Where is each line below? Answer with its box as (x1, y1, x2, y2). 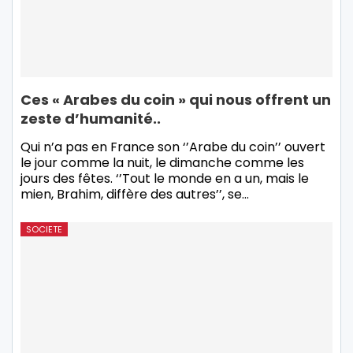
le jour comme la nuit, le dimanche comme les (20, 153, 304, 172)
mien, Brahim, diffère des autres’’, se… (20, 184, 249, 203)
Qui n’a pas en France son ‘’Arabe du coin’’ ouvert (20, 137, 325, 156)
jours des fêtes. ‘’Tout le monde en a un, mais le (20, 169, 309, 188)
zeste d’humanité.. (20, 108, 161, 128)
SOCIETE (26, 222, 62, 236)
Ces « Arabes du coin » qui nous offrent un (20, 89, 331, 110)
